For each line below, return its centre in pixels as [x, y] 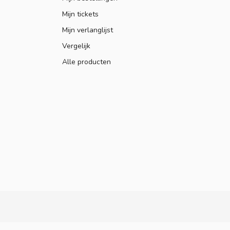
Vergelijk [76, 46]
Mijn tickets [80, 14]
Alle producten [87, 62]
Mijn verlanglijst [88, 30]
